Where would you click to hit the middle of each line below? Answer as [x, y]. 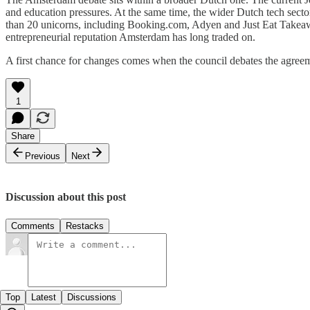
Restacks [85, 226]
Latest [44, 297]
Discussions [92, 297]
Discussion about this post [66, 197]
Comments [33, 226]
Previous [43, 156]
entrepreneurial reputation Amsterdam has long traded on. [130, 37]
